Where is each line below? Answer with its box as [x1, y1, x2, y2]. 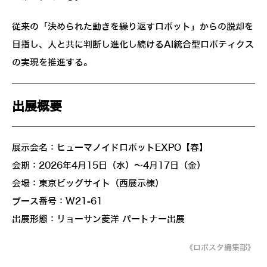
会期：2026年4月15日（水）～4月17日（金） [12, 160, 206, 170]
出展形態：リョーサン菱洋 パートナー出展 [12, 214, 185, 224]
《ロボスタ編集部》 [185, 243, 255, 252]
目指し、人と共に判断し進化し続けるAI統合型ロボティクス [12, 39, 254, 49]
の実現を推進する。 [12, 57, 92, 67]
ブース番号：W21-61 [12, 196, 103, 206]
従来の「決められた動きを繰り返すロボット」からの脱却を [12, 21, 253, 32]
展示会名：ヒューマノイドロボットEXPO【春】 [12, 142, 208, 153]
